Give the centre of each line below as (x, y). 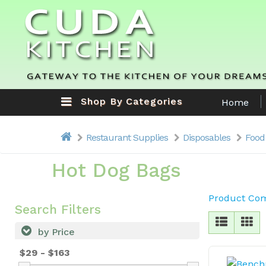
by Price (55, 232)
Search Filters (58, 209)
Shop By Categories (132, 101)
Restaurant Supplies (127, 137)
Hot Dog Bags (116, 170)
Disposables (207, 137)
